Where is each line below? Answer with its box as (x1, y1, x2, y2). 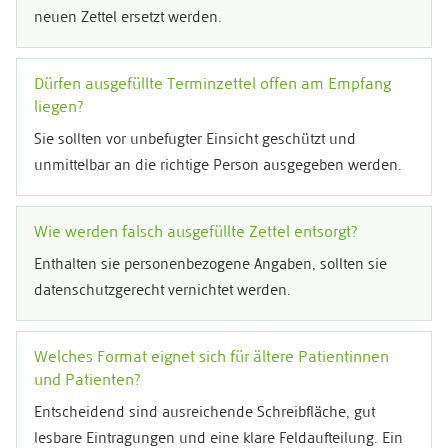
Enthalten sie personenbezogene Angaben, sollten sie (34, 258, 387, 274)
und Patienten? (34, 373, 141, 390)
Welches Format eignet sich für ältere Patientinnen (34, 350, 389, 367)
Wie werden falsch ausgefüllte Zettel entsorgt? (34, 225, 358, 242)
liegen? (34, 100, 84, 117)
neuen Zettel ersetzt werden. (34, 11, 222, 27)
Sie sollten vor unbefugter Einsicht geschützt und (34, 133, 356, 149)
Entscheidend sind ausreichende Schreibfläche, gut (34, 406, 375, 422)
